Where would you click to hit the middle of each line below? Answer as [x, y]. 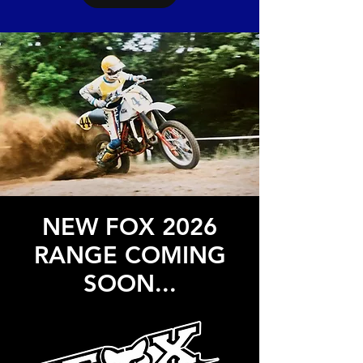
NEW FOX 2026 [130, 226]
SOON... [130, 283]
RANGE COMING [130, 254]
